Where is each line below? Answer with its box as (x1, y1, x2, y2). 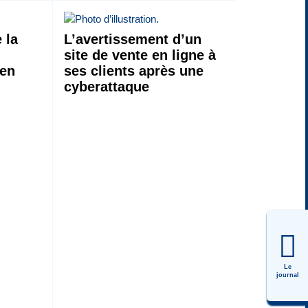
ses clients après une (63, 63, 203, 78)
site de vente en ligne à (63, 47, 216, 63)
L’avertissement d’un (63, 31, 201, 47)
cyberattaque (63, 78, 149, 94)
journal (276, 272, 299, 278)
